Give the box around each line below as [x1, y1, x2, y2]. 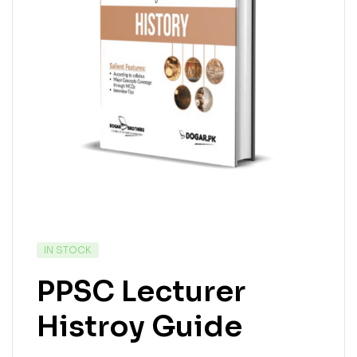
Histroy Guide [37, 308, 242, 344]
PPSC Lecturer [37, 273, 245, 309]
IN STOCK [44, 243, 92, 256]
